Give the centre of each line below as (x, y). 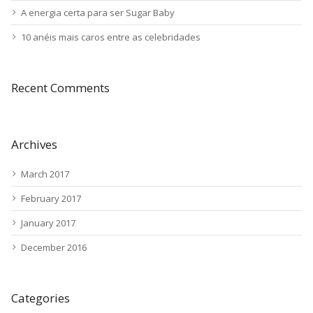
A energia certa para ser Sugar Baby (98, 12)
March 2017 (45, 174)
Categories (41, 298)
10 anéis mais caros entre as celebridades (111, 37)
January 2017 (48, 223)
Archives (34, 144)
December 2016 (54, 247)
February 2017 (51, 198)
